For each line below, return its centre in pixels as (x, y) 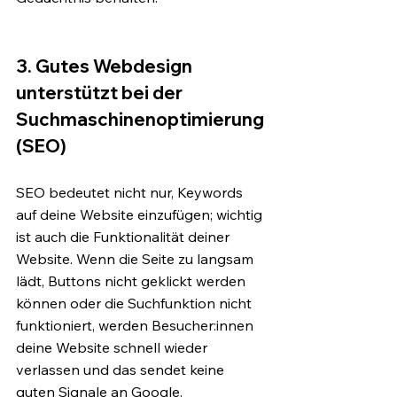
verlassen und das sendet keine (122, 369)
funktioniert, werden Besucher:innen (136, 325)
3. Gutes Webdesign (106, 66)
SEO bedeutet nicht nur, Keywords (131, 192)
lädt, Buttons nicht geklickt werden (132, 280)
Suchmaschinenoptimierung (142, 119)
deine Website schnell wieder (113, 347)
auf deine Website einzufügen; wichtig (141, 214)
